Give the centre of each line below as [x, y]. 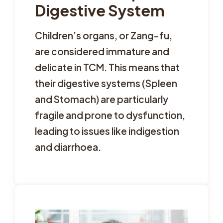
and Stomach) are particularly [102, 99]
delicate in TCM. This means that [107, 67]
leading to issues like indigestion [107, 131]
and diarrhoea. [68, 147]
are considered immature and [102, 52]
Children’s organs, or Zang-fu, [104, 36]
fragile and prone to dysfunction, [110, 115]
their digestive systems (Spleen [106, 83]
